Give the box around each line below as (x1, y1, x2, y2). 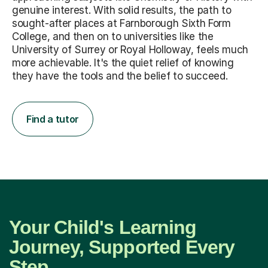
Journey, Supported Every (9, 236, 234, 258)
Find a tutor (26, 112, 80, 125)
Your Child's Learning (9, 216, 196, 238)
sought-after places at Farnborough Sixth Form (12, 17, 231, 29)
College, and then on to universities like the (12, 30, 214, 42)
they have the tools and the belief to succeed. (12, 69, 228, 82)
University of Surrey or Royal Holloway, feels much (12, 43, 248, 56)
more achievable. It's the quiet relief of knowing (12, 56, 234, 69)
